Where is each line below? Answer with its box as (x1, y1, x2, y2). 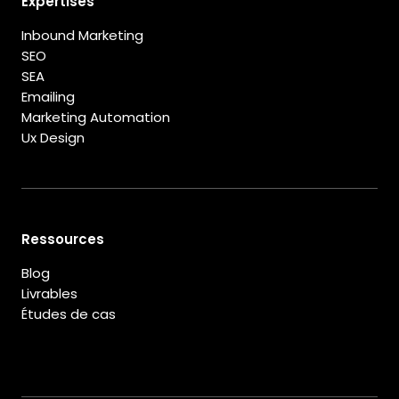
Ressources (21, 230, 104, 249)
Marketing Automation (21, 108, 170, 127)
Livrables (21, 284, 77, 304)
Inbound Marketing (21, 26, 143, 45)
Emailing (21, 87, 75, 107)
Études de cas (21, 305, 116, 324)
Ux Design (21, 128, 85, 148)
